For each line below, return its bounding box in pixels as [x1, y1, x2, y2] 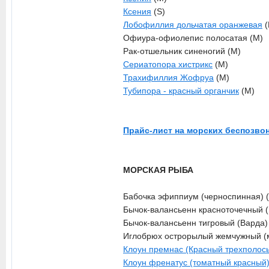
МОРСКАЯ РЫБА [123, 165, 193, 175]
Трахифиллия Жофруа [123, 73, 214, 82]
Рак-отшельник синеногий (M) [123, 46, 241, 56]
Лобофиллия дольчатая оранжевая [123, 20, 262, 29]
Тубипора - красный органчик [123, 86, 239, 95]
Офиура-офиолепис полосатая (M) [123, 33, 263, 43]
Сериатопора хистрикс [123, 59, 213, 69]
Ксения [123, 7, 151, 16]
